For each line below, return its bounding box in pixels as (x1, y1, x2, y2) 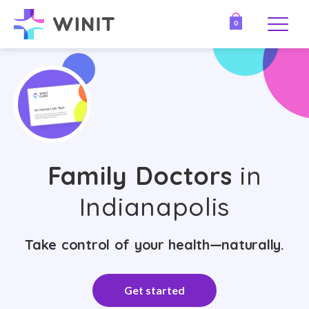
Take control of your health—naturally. (25, 236, 284, 253)
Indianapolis (79, 191, 230, 222)
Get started (124, 283, 185, 297)
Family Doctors (47, 160, 232, 191)
